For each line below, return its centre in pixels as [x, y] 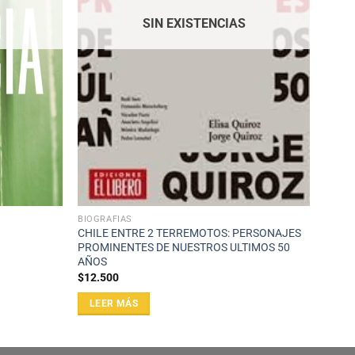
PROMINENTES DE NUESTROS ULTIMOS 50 [184, 248]
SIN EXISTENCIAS [194, 23]
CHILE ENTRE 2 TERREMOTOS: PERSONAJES [190, 234]
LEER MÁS [114, 304]
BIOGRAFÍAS [105, 219]
